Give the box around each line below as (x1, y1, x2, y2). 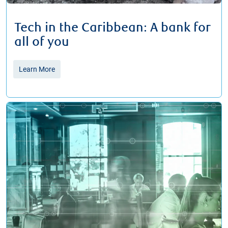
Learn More (19, 65, 55, 73)
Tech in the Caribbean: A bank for (14, 20, 211, 36)
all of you (14, 34, 69, 50)
